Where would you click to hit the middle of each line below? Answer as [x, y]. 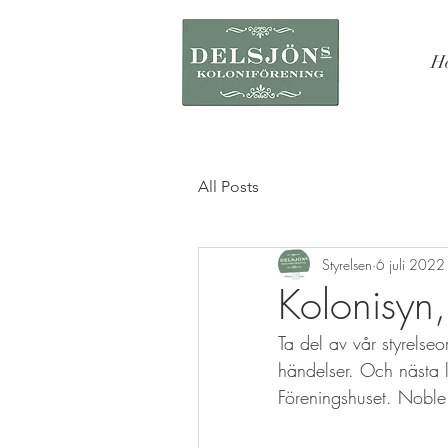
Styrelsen [347, 264]
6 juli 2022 [410, 264]
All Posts [228, 186]
